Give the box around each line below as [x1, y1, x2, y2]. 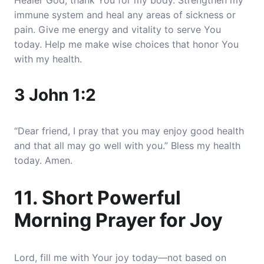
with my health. [14, 53, 82, 65]
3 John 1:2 [14, 85, 96, 105]
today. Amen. [14, 154, 72, 166]
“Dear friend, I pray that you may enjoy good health [14, 125, 244, 137]
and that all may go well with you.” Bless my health [14, 140, 240, 151]
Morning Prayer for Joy [14, 209, 223, 232]
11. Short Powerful [14, 186, 181, 209]
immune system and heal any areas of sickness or [14, 9, 236, 21]
